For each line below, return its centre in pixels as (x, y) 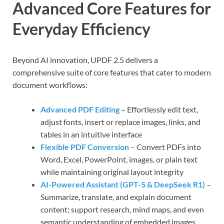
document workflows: (50, 85)
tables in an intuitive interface (91, 134)
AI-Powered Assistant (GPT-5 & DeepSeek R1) (123, 184)
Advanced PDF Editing (80, 109)
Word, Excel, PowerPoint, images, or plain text (119, 159)
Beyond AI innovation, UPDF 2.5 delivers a (85, 60)
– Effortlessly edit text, (159, 109)
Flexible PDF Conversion (85, 147)
